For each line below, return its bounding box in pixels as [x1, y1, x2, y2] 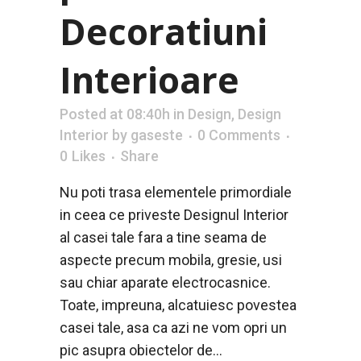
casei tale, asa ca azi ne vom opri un [60, 319, 287, 337]
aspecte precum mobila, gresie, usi [60, 251, 282, 269]
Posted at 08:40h [60, 106, 170, 123]
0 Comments [197, 127, 280, 144]
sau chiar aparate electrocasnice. [60, 274, 271, 292]
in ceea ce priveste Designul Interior [60, 206, 288, 224]
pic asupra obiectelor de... [60, 342, 222, 359]
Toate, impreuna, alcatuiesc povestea [60, 297, 297, 314]
